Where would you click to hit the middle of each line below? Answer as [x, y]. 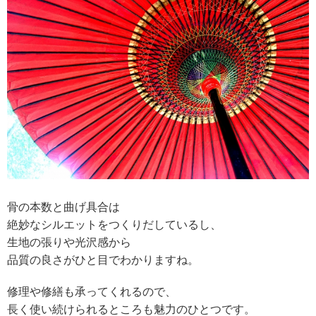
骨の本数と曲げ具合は [63, 207]
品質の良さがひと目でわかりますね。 [103, 260]
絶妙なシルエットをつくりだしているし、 [114, 224]
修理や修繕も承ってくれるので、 [92, 291]
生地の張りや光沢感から [69, 242]
